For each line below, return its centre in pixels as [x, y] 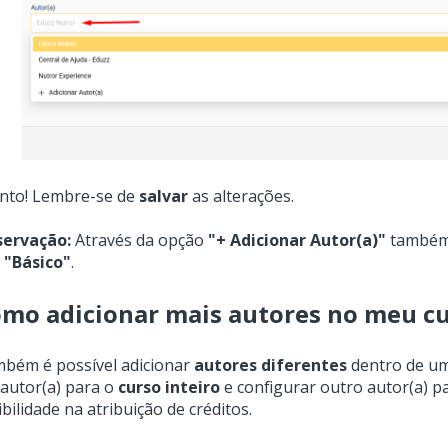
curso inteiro [168, 387]
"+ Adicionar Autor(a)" [296, 240]
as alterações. [242, 195]
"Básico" [37, 262]
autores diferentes [270, 365]
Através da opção [139, 240]
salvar [163, 195]
